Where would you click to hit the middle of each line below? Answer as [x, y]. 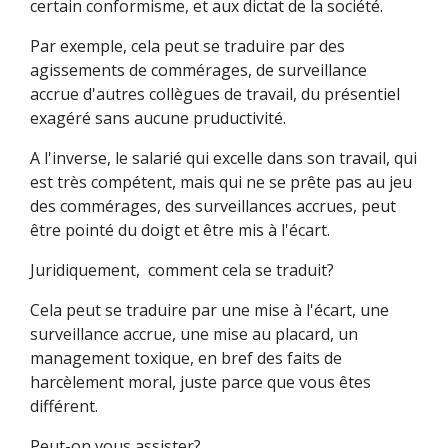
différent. [63, 406]
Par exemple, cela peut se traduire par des [187, 46]
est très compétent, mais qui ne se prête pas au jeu [220, 182]
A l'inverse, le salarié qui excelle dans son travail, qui [223, 158]
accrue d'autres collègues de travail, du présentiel [214, 94]
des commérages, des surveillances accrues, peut [212, 206]
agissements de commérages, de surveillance [198, 70]
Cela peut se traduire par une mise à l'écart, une [209, 310]
